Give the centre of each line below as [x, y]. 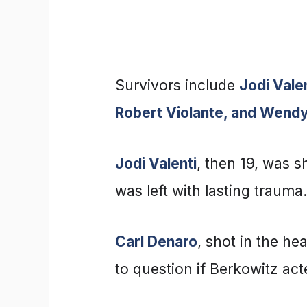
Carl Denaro [156, 241]
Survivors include [177, 85]
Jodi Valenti [156, 163]
